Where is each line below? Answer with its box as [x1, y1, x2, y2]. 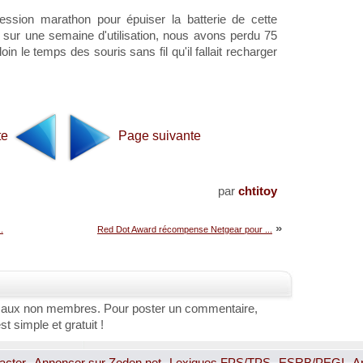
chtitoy [238, 184, 277, 198]
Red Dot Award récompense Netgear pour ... [97, 224, 272, 234]
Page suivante [115, 128, 201, 143]
